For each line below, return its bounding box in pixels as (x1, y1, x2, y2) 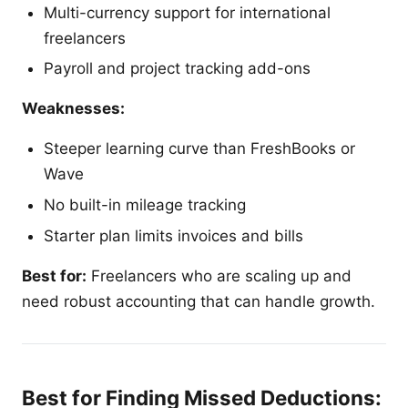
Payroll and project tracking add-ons (44, 59, 311, 78)
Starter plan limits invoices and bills (44, 226, 303, 245)
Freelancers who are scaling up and (87, 266, 352, 285)
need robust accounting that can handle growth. (22, 291, 375, 311)
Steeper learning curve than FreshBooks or (44, 139, 355, 158)
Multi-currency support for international (44, 3, 331, 22)
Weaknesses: (22, 99, 125, 118)
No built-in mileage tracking (44, 196, 246, 215)
